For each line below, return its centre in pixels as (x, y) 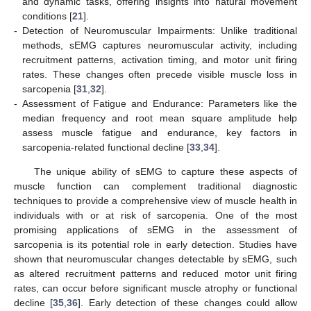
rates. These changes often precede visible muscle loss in (160, 74)
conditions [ (47, 16)
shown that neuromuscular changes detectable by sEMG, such (155, 259)
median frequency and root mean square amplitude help (160, 118)
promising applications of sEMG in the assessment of (155, 229)
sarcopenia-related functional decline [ (106, 147)
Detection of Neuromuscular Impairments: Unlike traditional (160, 30)
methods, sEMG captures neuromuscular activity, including (160, 45)
